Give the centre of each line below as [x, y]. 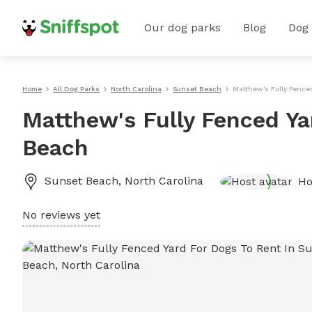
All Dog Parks [76, 89]
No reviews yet [61, 215]
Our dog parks [182, 28]
